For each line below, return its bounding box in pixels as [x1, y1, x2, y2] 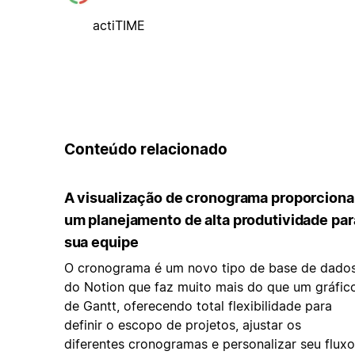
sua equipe [63, 234, 139, 251]
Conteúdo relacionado [63, 139, 227, 158]
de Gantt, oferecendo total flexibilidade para [63, 298, 332, 315]
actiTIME [92, 17, 145, 33]
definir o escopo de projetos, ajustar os [63, 317, 301, 334]
